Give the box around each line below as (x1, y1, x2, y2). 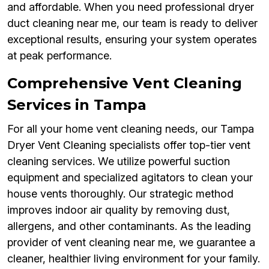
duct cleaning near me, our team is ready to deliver (7, 17, 258, 30)
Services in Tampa (7, 96, 147, 114)
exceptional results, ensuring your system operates (7, 33, 257, 46)
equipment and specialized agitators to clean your (7, 171, 253, 184)
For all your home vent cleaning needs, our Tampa (7, 122, 254, 136)
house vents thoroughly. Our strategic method (7, 187, 234, 201)
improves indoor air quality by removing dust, (7, 204, 230, 217)
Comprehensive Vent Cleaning (7, 74, 242, 92)
